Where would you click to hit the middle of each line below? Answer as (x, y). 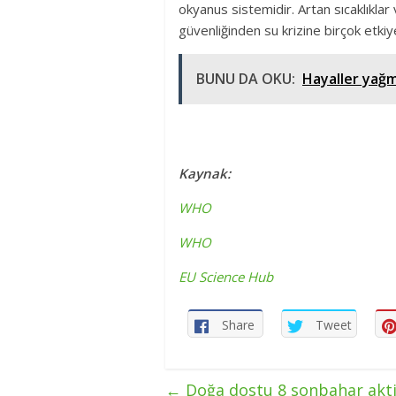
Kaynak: (205, 174)
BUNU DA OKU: (246, 79)
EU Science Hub (226, 277)
